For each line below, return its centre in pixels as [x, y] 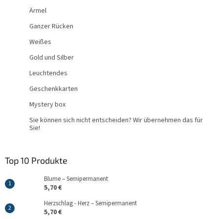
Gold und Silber [52, 57]
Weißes [40, 42]
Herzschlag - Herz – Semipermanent [90, 203]
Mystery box [47, 104]
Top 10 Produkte [36, 160]
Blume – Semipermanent [76, 179]
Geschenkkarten [54, 89]
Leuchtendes [48, 73]
